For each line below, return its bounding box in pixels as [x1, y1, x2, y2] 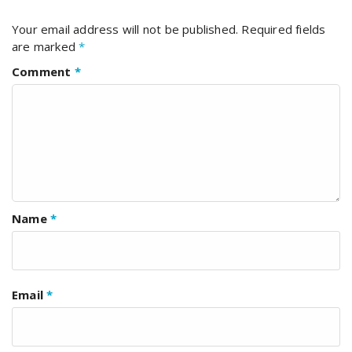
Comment [12, 63, 75, 79]
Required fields [241, 20, 326, 37]
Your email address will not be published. [12, 20, 239, 37]
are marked [12, 38, 79, 54]
